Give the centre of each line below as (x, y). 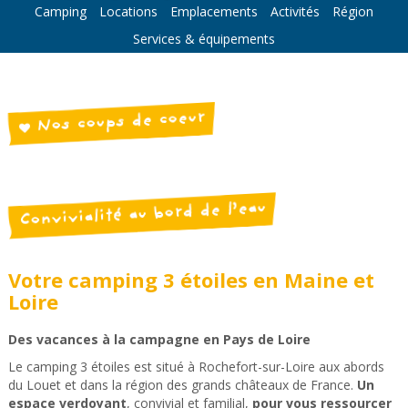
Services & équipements (204, 38)
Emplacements (214, 11)
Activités (295, 11)
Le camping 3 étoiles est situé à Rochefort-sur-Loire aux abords (196, 366)
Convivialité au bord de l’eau (143, 215)
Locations (128, 11)
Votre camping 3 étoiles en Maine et (191, 279)
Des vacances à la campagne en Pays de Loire (159, 339)
